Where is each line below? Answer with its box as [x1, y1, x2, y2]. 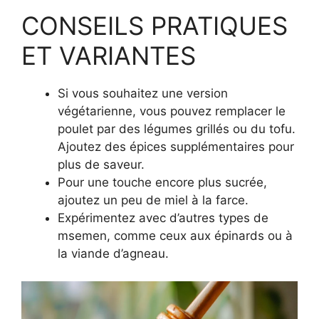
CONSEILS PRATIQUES [21, 11, 288, 41]
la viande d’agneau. [58, 246, 169, 261]
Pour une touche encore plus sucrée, [58, 175, 267, 189]
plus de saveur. [58, 157, 145, 172]
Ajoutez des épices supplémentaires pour [58, 140, 294, 154]
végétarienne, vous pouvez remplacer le [58, 104, 286, 118]
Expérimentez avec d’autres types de [58, 211, 268, 225]
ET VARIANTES [21, 41, 196, 70]
